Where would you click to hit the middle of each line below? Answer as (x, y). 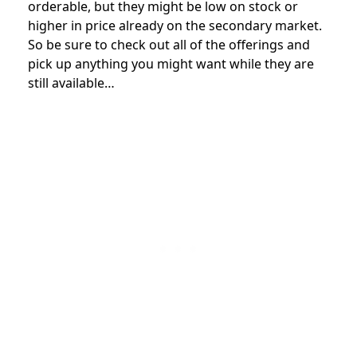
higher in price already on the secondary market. (175, 26)
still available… (71, 83)
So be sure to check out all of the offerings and (169, 45)
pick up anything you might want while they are (171, 64)
